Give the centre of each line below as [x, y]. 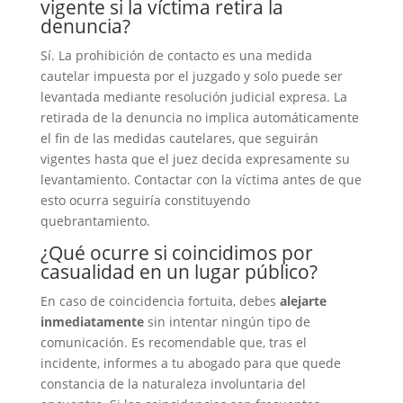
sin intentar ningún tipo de [227, 322]
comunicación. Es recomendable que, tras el [173, 342]
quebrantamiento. [95, 221]
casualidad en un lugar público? [179, 272]
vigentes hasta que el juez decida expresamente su [195, 159]
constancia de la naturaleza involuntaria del [173, 384]
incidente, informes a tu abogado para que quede [190, 363]
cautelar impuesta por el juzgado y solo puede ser [191, 76]
